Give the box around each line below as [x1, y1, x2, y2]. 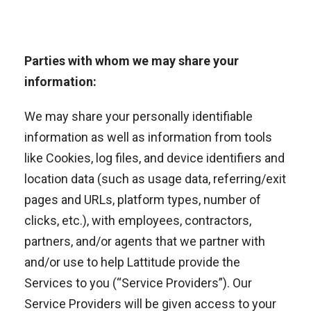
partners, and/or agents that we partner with [24, 234, 265, 249]
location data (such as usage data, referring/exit [24, 171, 286, 186]
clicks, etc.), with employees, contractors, [24, 213, 251, 228]
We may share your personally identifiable [24, 109, 253, 124]
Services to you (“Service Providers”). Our [24, 276, 252, 290]
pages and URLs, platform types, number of [24, 192, 261, 207]
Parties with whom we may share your [24, 53, 239, 68]
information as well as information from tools [24, 130, 272, 144]
